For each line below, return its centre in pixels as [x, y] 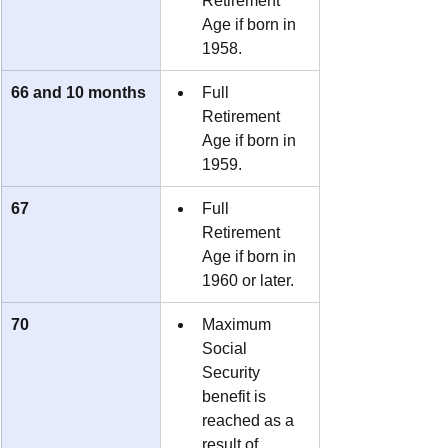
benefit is [236, 396]
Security [233, 372]
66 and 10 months [78, 92]
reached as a [250, 420]
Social [226, 348]
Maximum [238, 324]
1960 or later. [248, 280]
